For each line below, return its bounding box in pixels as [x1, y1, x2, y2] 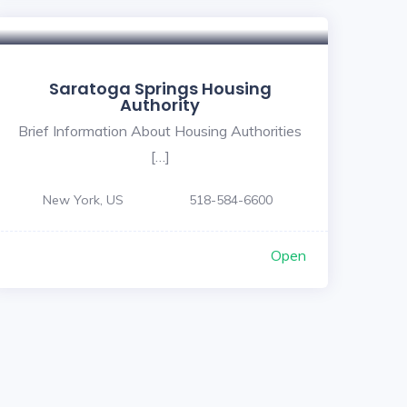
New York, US [43, 191, 124, 208]
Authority [120, 93, 200, 116]
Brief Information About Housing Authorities [18, 121, 302, 140]
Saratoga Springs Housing [48, 76, 272, 100]
